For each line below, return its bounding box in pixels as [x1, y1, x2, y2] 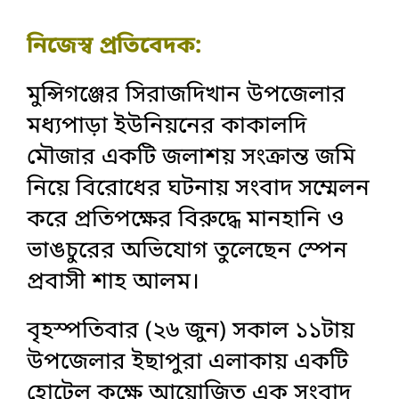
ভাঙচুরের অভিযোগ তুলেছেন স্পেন [27, 235, 347, 267]
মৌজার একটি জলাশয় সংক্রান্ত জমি [27, 142, 355, 174]
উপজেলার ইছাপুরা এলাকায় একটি [27, 346, 348, 379]
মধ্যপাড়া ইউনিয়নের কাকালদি [27, 110, 306, 142]
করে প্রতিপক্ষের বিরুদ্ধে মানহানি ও [27, 204, 344, 236]
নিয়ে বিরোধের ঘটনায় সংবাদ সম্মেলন [27, 173, 370, 205]
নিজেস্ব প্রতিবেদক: [27, 30, 201, 62]
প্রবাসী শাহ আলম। [27, 266, 199, 298]
